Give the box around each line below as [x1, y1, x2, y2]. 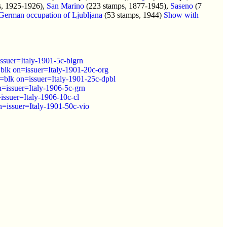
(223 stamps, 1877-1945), [84, 1, 170, 10]
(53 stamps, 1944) [102, 10, 164, 19]
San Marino [47, 1, 84, 10]
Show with [164, 10, 199, 19]
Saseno [170, 1, 193, 10]
